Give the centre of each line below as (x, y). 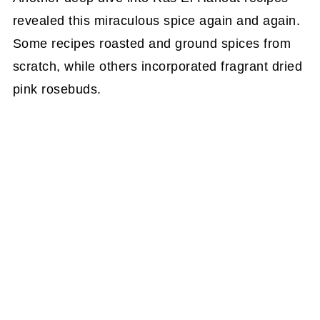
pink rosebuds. (57, 89)
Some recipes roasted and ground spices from (152, 43)
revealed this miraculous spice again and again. (156, 20)
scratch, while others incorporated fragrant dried (157, 66)
